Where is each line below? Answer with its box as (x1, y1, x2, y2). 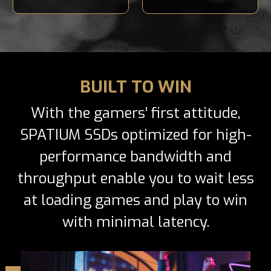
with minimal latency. (62, 212, 209, 232)
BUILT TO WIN (79, 75, 192, 98)
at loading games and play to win (24, 190, 247, 210)
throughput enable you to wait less (17, 168, 254, 188)
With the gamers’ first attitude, (31, 103, 240, 123)
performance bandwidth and (39, 146, 232, 166)
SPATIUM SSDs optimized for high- (19, 125, 252, 145)
